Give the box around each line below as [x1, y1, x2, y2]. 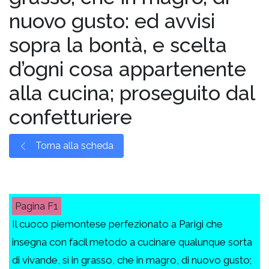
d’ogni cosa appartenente [9, 56, 246, 81]
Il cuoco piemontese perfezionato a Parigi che [12, 217, 223, 230]
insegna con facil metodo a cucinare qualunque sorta [12, 235, 252, 248]
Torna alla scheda [33, 140, 113, 152]
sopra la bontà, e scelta [9, 32, 227, 57]
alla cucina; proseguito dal [9, 80, 255, 105]
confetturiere [9, 104, 132, 129]
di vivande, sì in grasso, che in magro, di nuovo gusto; [12, 253, 252, 266]
